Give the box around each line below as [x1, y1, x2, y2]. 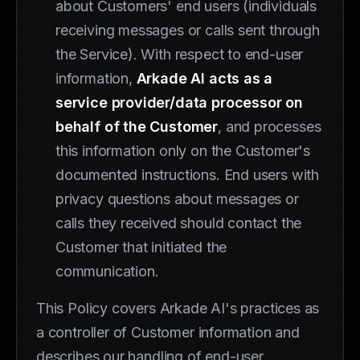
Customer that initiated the [55, 238, 227, 256]
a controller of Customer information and [36, 323, 300, 341]
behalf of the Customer [55, 117, 219, 135]
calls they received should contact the [55, 214, 302, 231]
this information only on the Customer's [55, 141, 310, 159]
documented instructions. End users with [55, 166, 319, 183]
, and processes [218, 117, 321, 135]
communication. [55, 262, 159, 280]
